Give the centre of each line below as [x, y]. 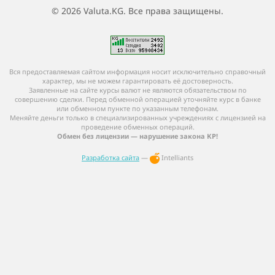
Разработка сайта [110, 157]
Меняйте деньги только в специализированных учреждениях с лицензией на [137, 118]
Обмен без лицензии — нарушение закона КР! [137, 136]
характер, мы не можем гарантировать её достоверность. [137, 81]
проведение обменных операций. [137, 127]
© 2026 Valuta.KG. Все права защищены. [137, 11]
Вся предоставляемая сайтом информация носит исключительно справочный [137, 72]
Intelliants [176, 157]
